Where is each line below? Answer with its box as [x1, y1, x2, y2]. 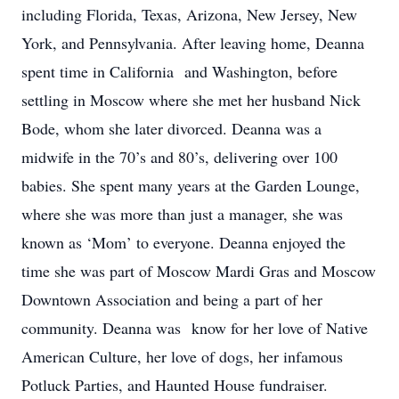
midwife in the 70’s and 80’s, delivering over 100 [21, 146, 338, 167]
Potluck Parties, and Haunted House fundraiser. [21, 374, 328, 395]
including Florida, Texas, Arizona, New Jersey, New [21, 4, 357, 25]
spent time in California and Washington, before [21, 61, 338, 82]
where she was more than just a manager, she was [21, 203, 343, 224]
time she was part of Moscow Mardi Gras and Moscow [21, 260, 376, 281]
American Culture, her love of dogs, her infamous [21, 346, 343, 367]
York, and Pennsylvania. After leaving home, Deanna [21, 32, 364, 53]
